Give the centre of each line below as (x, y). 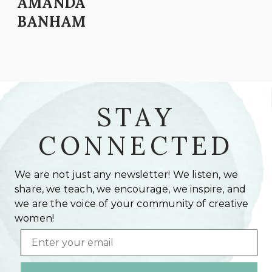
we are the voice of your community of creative (132, 203)
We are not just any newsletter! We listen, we (127, 174)
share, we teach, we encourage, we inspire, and (131, 189)
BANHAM (51, 21)
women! (35, 218)
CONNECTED (136, 145)
